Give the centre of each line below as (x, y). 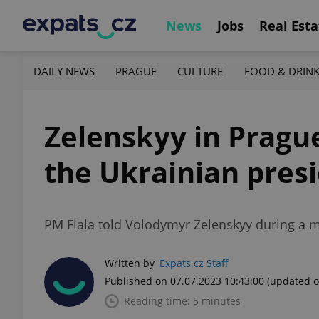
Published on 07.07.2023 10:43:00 (184, 281)
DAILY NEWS (64, 71)
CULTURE (200, 71)
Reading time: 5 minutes (182, 301)
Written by (130, 263)
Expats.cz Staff (194, 263)
